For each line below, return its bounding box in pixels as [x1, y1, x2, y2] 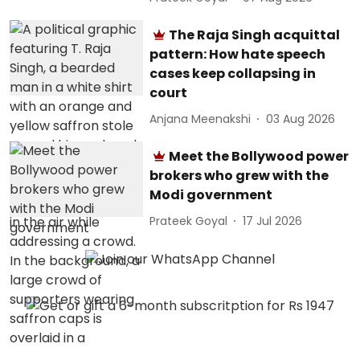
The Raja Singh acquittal [169, 26, 341, 44]
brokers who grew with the [149, 166, 329, 185]
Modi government [149, 186, 273, 204]
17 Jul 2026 [243, 212, 303, 229]
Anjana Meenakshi [149, 110, 252, 127]
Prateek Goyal [149, 212, 228, 229]
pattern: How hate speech [149, 45, 326, 63]
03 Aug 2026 [266, 110, 336, 127]
